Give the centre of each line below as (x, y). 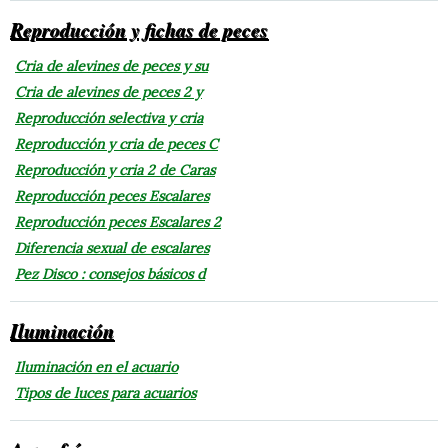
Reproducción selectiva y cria (109, 117)
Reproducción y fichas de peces (139, 28)
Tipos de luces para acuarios (105, 392)
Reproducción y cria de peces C (116, 143)
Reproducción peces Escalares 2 (118, 221)
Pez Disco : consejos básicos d (110, 273)
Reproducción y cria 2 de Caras (115, 169)
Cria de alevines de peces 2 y (108, 91)
